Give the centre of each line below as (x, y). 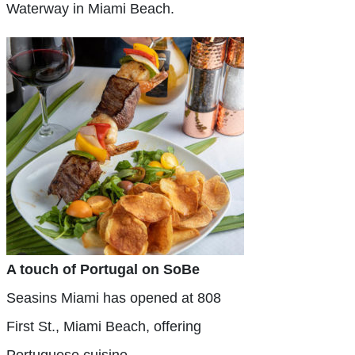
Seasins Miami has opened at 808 (114, 298)
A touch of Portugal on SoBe (103, 269)
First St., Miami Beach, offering (104, 326)
